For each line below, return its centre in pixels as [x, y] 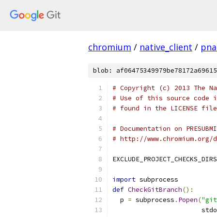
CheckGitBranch [155, 190]
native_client [166, 47]
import [124, 179]
